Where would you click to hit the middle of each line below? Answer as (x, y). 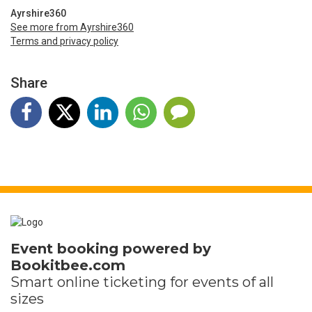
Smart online (57, 282)
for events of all (220, 282)
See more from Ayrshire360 (72, 27)
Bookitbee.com (68, 266)
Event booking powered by (111, 249)
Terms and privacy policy (64, 41)
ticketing (135, 282)
